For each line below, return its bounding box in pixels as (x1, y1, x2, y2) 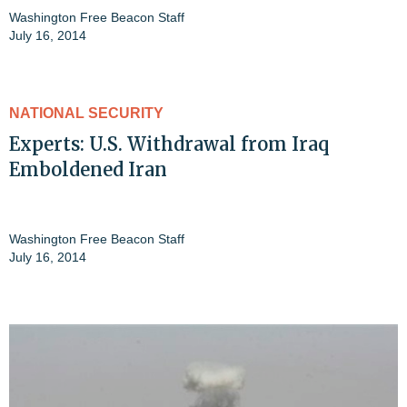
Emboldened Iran (9, 158, 167, 182)
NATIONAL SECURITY (9, 105, 164, 122)
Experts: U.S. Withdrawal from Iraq (9, 133, 330, 156)
